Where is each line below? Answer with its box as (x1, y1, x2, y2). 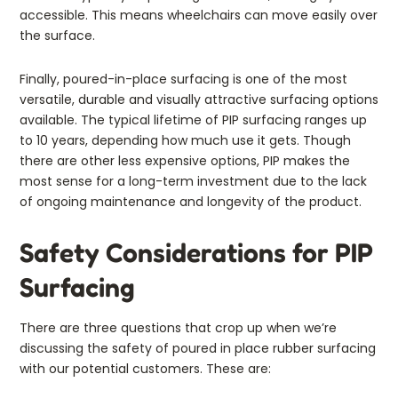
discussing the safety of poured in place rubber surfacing (20, 338, 376, 357)
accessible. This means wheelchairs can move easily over (20, 5, 378, 24)
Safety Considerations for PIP (20, 235, 373, 268)
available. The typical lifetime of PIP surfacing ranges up (20, 110, 367, 129)
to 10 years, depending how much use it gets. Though (20, 131, 351, 149)
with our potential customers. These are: (20, 359, 271, 378)
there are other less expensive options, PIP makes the (20, 151, 350, 170)
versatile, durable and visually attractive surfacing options (20, 90, 378, 108)
